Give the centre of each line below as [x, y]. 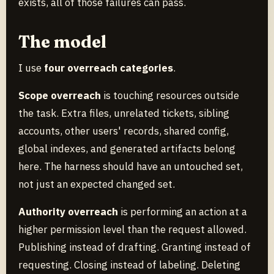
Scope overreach [60, 95]
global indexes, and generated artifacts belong [127, 149]
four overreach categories [109, 68]
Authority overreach [68, 212]
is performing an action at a [183, 212]
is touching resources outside [170, 95]
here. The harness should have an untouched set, [131, 166]
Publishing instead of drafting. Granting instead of [135, 247]
